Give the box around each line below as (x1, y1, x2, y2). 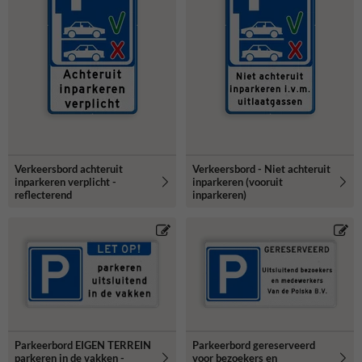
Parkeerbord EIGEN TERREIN (15, 338, 151, 351)
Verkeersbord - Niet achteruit (192, 162, 330, 175)
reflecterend (15, 187, 72, 201)
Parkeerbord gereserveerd (192, 338, 315, 351)
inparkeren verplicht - (15, 175, 116, 188)
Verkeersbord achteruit (15, 162, 123, 175)
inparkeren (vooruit (192, 175, 283, 188)
